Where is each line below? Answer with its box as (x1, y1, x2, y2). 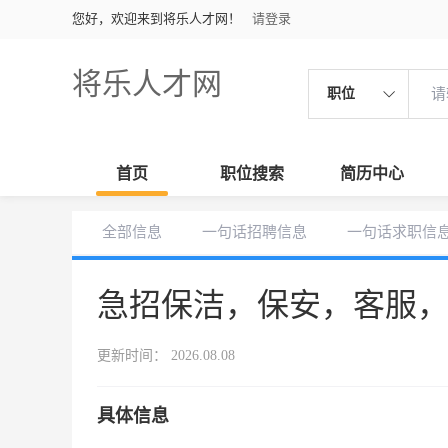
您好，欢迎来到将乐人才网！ (72, 11, 241, 26)
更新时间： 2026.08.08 (97, 348, 235, 363)
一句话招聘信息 (202, 224, 307, 240)
